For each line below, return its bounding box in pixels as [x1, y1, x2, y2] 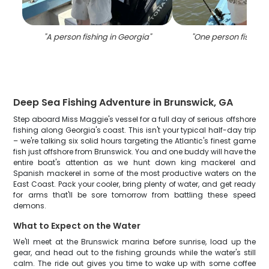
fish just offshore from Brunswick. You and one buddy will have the [13, 147, 256, 157]
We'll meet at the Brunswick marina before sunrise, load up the [13, 237, 256, 247]
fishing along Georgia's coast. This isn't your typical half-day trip [13, 125, 256, 135]
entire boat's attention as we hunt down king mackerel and [13, 157, 256, 168]
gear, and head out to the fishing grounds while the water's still [13, 247, 256, 258]
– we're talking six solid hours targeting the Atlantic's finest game [13, 136, 256, 146]
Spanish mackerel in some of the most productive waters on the [13, 168, 256, 178]
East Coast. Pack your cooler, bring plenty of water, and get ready [13, 179, 256, 189]
